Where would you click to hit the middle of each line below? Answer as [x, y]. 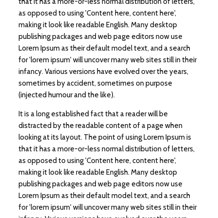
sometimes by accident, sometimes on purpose [95, 83]
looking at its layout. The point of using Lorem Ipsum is [105, 137]
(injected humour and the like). [67, 95]
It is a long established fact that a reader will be [93, 114]
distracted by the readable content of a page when [100, 125]
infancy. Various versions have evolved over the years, [103, 71]
